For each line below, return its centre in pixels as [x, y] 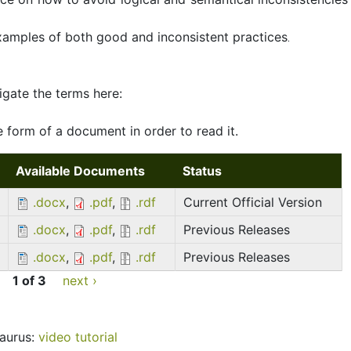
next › [80, 280]
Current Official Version [253, 202]
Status [202, 171]
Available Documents [80, 171]
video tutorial [78, 337]
